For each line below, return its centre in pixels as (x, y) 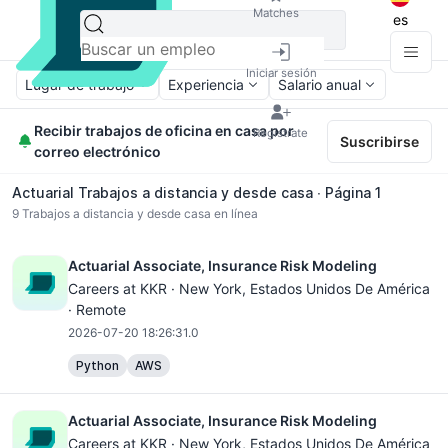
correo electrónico (98, 151)
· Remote (97, 309)
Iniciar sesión (281, 72)
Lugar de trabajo (79, 84)
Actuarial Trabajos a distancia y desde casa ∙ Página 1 (196, 192)
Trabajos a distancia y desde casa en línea (138, 213)
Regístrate (280, 132)
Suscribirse (379, 141)
